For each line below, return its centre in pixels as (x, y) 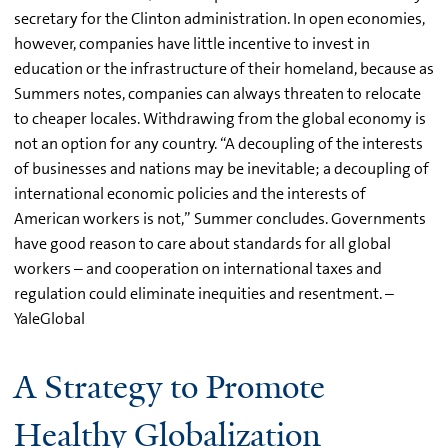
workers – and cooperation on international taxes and (198, 268)
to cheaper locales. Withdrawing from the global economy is (220, 118)
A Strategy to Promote (169, 386)
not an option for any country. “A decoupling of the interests (218, 143)
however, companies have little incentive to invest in (192, 43)
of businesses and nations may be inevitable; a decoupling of (221, 168)
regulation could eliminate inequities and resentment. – (204, 293)
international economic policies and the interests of (190, 193)
